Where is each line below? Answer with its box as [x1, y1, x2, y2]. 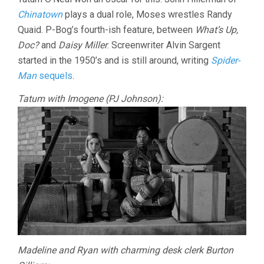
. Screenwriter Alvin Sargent [107, 39, 220, 51]
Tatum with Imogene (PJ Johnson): [18, 93, 163, 104]
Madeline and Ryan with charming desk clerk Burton [18, 245, 233, 256]
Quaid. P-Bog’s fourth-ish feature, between [18, 24, 195, 35]
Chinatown [18, 8, 62, 20]
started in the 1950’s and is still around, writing [18, 54, 211, 66]
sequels [37, 70, 72, 81]
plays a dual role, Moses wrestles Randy [62, 8, 232, 20]
